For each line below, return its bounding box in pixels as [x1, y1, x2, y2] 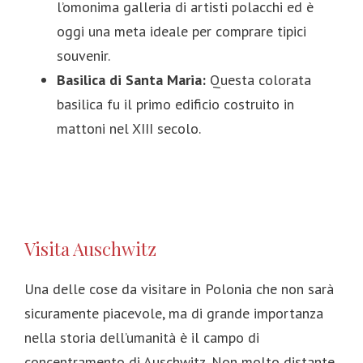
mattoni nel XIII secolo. [57, 118, 201, 138]
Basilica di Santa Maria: [57, 70, 206, 89]
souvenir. [57, 45, 110, 65]
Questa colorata [206, 70, 311, 89]
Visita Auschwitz [24, 236, 156, 261]
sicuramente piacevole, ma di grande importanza [24, 303, 323, 322]
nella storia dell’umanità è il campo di [24, 327, 259, 347]
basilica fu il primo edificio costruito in [57, 94, 294, 113]
